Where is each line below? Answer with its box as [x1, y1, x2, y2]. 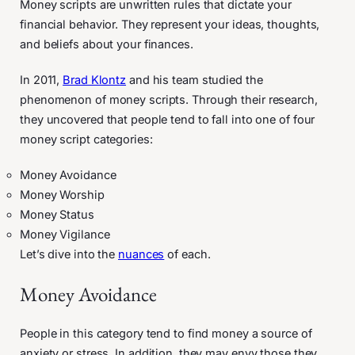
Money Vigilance [20, 227, 110, 242]
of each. [164, 246, 214, 261]
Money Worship [20, 187, 105, 202]
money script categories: [20, 132, 153, 147]
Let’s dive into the [20, 246, 119, 261]
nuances [118, 246, 165, 261]
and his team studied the [126, 72, 263, 87]
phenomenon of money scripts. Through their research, [20, 92, 318, 107]
